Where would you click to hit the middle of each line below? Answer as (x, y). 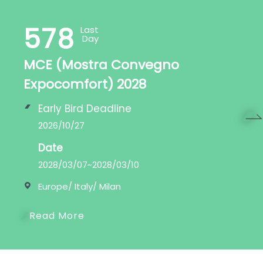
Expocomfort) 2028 (85, 85)
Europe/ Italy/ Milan (80, 187)
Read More (57, 216)
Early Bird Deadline (85, 109)
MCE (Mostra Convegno (102, 65)
